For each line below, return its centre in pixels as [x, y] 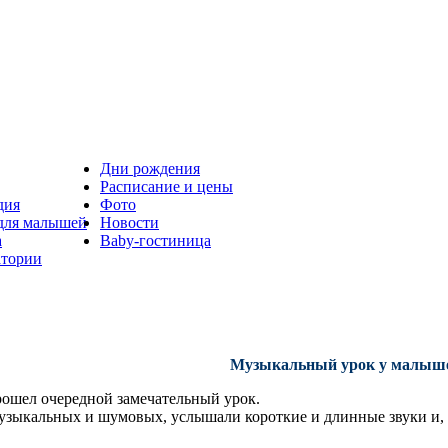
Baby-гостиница [155, 240]
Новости [129, 222]
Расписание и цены [166, 186]
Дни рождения [150, 168]
